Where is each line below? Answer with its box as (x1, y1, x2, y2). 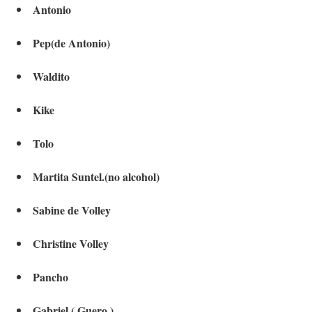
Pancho (33, 269, 68, 286)
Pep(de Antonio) (33, 35, 110, 52)
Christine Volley (33, 235, 109, 252)
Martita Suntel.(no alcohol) (33, 169, 159, 185)
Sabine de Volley (33, 202, 111, 219)
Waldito (33, 68, 70, 85)
